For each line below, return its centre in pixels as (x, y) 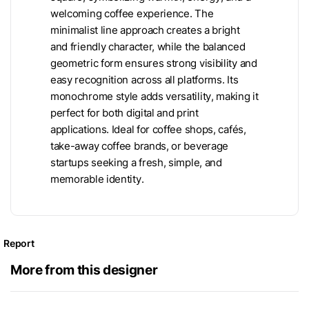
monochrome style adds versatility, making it (154, 96)
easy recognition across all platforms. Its (144, 80)
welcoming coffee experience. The (132, 13)
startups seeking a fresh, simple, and (136, 162)
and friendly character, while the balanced (148, 47)
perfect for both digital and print (124, 113)
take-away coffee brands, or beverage (140, 146)
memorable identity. (97, 179)
